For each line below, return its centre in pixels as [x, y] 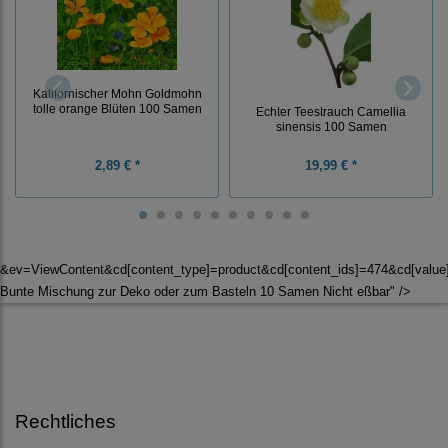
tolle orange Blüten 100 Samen [117, 108]
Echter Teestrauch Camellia [331, 112]
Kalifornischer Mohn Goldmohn [117, 93]
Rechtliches [65, 422]
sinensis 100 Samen [331, 127]
